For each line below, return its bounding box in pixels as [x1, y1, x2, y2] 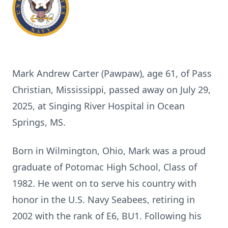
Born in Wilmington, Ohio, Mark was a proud [12, 145, 206, 157]
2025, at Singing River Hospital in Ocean [12, 100, 185, 112]
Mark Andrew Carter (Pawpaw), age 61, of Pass [12, 67, 212, 79]
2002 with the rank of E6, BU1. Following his [12, 210, 202, 222]
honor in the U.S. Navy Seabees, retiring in [12, 193, 195, 206]
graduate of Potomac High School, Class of [12, 161, 197, 173]
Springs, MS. [12, 116, 66, 128]
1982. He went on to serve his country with [12, 177, 196, 189]
